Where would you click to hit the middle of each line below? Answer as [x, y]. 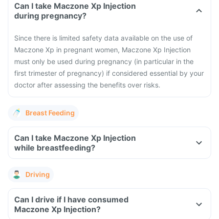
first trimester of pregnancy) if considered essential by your [109, 73]
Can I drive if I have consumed [71, 199]
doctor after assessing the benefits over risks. [87, 85]
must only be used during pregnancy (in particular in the [104, 61]
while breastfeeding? [55, 148]
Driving [38, 174]
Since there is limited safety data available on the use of [103, 38]
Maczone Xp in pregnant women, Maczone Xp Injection [102, 50]
